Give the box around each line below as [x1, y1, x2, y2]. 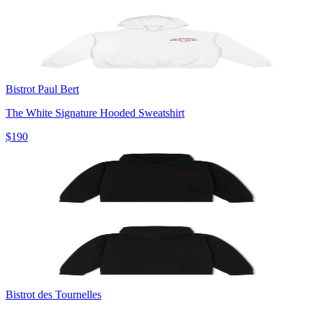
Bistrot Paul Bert [6, 82, 79, 95]
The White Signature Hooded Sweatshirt [6, 106, 184, 119]
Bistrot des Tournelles [6, 288, 101, 300]
